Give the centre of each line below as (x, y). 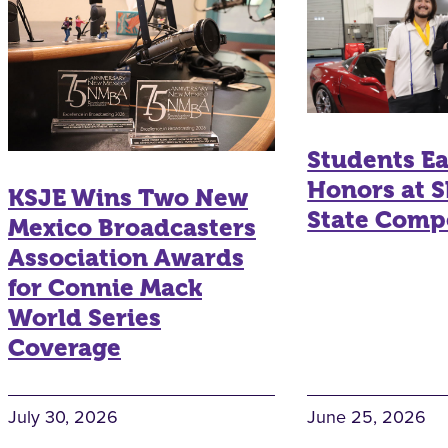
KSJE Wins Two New (128, 198)
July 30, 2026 (63, 417)
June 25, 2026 (367, 417)
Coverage (64, 348)
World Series (84, 318)
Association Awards (126, 258)
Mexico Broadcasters (132, 228)
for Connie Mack (105, 288)
